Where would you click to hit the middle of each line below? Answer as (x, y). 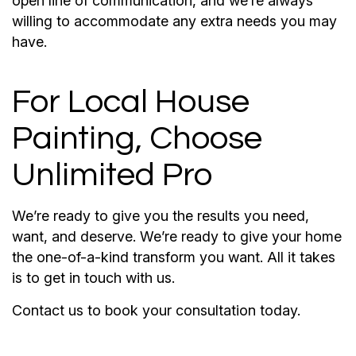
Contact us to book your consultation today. (156, 310)
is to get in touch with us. (93, 277)
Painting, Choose (137, 138)
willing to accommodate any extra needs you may (174, 21)
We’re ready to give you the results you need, (161, 215)
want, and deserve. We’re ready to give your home (177, 236)
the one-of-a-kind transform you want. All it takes (174, 257)
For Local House (131, 102)
